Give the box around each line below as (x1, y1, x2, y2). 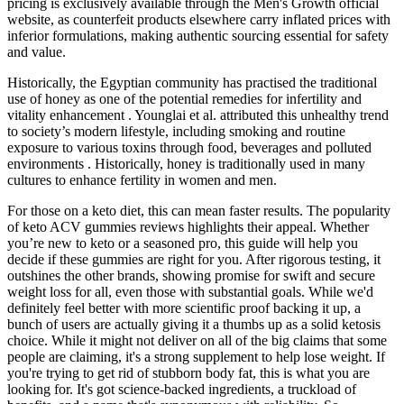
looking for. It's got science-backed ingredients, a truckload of (7, 381, 356, 398)
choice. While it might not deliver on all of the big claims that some (7, 333, 387, 349)
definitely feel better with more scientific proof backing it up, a (7, 300, 361, 317)
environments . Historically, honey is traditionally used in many (7, 156, 365, 172)
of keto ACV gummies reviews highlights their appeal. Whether (7, 219, 369, 235)
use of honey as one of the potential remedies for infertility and (7, 91, 362, 107)
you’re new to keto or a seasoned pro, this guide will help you (7, 235, 358, 252)
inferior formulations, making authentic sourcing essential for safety (7, 28, 389, 44)
